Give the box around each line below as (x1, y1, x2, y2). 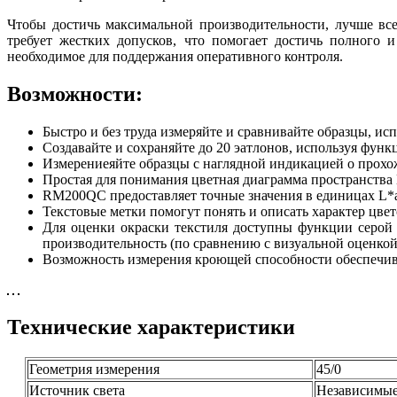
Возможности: (7, 82, 143, 106)
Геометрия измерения (29, 361, 160, 377)
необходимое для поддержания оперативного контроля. (7, 49, 343, 65)
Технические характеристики (7, 315, 295, 339)
